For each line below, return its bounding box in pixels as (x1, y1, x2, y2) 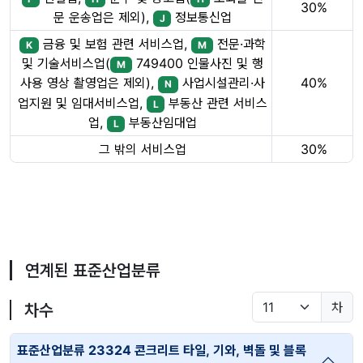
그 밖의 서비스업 (99, 141, 186, 158)
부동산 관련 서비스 (164, 94, 268, 111)
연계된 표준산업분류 (25, 260, 160, 281)
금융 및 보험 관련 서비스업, (39, 36, 191, 53)
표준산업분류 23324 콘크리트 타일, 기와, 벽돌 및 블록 (17, 342, 306, 359)
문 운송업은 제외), (53, 9, 153, 26)
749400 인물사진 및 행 (131, 55, 263, 72)
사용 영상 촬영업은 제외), (20, 75, 159, 92)
